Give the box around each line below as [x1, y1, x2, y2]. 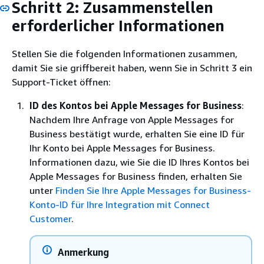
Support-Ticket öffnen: [12, 75, 111, 88]
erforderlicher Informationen [12, 16, 225, 35]
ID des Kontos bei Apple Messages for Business [29, 99, 242, 111]
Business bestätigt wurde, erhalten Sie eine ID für [29, 127, 245, 140]
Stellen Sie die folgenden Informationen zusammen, [12, 47, 237, 60]
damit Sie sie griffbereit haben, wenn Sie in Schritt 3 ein [12, 61, 252, 74]
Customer [29, 212, 71, 225]
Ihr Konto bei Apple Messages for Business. [29, 141, 215, 154]
